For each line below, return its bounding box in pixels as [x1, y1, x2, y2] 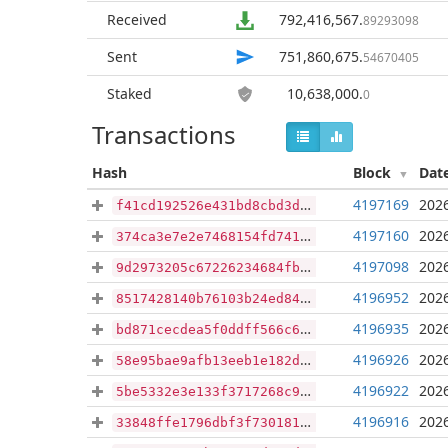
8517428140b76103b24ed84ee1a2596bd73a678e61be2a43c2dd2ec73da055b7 [116, 291, 300, 306]
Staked [107, 84, 152, 103]
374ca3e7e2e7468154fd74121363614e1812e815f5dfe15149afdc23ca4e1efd [116, 229, 300, 244]
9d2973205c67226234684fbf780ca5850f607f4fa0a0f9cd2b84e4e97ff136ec [116, 260, 300, 275]
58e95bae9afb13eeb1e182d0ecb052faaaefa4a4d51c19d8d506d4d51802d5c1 [116, 353, 300, 368]
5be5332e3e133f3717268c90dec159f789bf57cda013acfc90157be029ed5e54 [116, 384, 300, 399]
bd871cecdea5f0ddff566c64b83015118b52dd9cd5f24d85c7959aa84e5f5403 [116, 322, 300, 337]
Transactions [92, 118, 236, 151]
